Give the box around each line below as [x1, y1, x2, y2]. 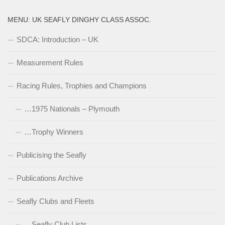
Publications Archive [17, 174, 83, 182]
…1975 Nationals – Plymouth [24, 104, 120, 113]
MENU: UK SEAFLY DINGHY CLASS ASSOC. [8, 16, 151, 24]
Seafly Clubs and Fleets [17, 197, 94, 205]
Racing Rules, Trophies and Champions [17, 81, 147, 90]
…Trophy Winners [24, 128, 83, 136]
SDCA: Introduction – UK [17, 35, 98, 44]
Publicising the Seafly [17, 151, 86, 159]
